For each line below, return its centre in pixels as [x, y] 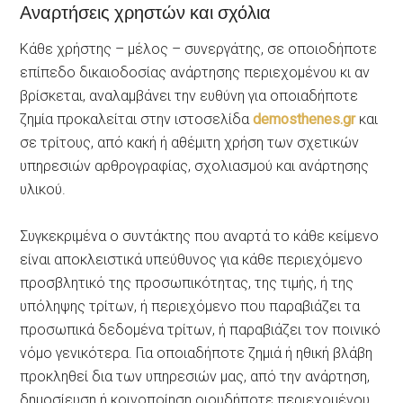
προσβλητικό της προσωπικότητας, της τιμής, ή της [187, 282]
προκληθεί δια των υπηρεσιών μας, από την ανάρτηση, [195, 376]
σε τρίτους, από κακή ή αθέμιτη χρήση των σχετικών [190, 142]
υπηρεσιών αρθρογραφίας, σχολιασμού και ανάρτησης [195, 166]
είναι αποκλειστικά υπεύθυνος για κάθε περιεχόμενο [192, 259]
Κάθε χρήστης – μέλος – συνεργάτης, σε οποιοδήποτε [199, 49]
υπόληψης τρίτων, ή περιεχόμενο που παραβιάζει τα [190, 306]
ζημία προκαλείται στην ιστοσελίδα [137, 119]
